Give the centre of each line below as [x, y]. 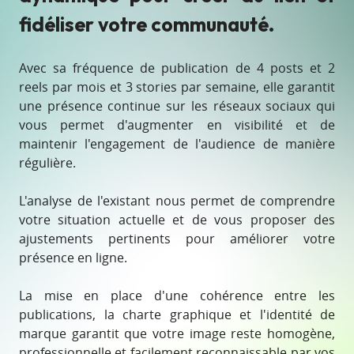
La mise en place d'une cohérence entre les [177, 296]
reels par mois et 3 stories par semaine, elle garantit [177, 87]
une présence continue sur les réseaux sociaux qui [177, 106]
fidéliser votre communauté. [147, 25]
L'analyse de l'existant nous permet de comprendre [177, 201]
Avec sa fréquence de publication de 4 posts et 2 [177, 68]
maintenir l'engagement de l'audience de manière [177, 144]
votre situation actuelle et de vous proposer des [177, 220]
